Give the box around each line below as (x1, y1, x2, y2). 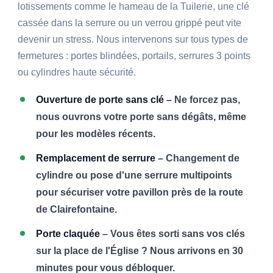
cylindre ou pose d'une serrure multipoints (36, 170, 233, 181)
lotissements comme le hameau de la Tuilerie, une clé (18, 1, 250, 12)
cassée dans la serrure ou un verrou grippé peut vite (18, 18, 242, 29)
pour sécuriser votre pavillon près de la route (36, 187, 244, 198)
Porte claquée (36, 229, 101, 239)
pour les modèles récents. (36, 129, 156, 140)
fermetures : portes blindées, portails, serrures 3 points (18, 51, 251, 62)
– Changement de (155, 153, 240, 164)
